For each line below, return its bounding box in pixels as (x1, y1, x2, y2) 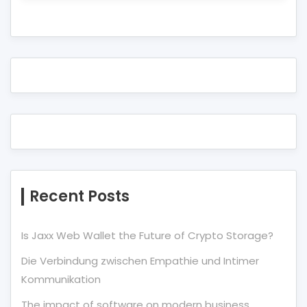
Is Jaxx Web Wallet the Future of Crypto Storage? (21, 228, 273, 243)
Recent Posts (29, 186, 130, 207)
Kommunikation (21, 272, 101, 286)
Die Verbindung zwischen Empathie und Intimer (21, 254, 259, 268)
